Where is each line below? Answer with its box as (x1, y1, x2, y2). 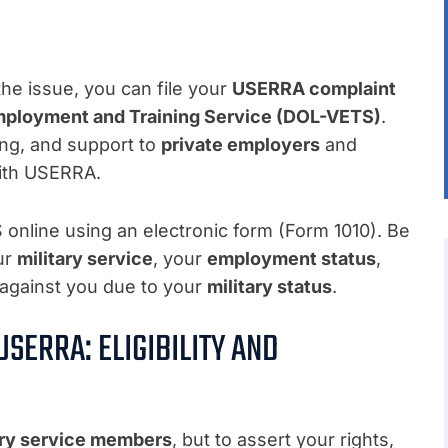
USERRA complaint (232, 78, 396, 100)
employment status (207, 248, 376, 270)
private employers (161, 134, 320, 156)
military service (17, 248, 153, 270)
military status (207, 276, 332, 298)
